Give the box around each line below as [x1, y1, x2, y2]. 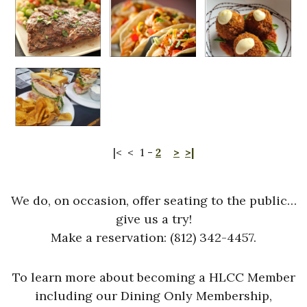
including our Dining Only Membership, [35, 288, 272, 304]
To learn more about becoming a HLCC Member [12, 269, 295, 286]
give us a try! [115, 211, 192, 228]
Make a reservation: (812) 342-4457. [51, 230, 256, 246]
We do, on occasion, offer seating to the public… [10, 193, 297, 209]
